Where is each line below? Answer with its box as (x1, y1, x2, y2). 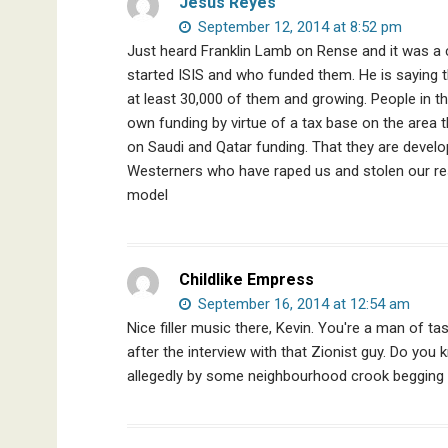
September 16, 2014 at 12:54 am (194, 294, 410, 313)
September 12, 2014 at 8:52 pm (194, 17, 402, 36)
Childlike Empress (179, 269, 314, 289)
